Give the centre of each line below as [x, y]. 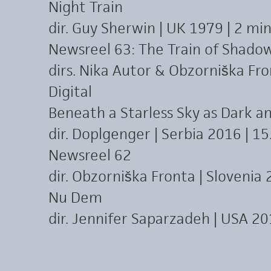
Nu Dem [75, 198]
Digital [70, 92]
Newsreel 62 [90, 155]
